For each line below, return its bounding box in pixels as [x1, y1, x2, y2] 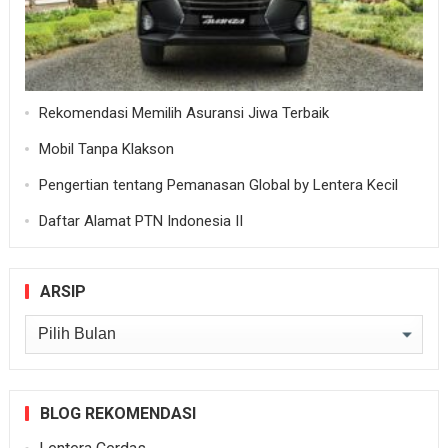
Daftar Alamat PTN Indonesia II [38, 211, 243, 230]
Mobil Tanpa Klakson [38, 139, 174, 158]
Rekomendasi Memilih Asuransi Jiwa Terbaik [38, 103, 329, 122]
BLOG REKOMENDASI [39, 403, 196, 423]
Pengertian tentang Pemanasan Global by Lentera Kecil [38, 175, 398, 194]
